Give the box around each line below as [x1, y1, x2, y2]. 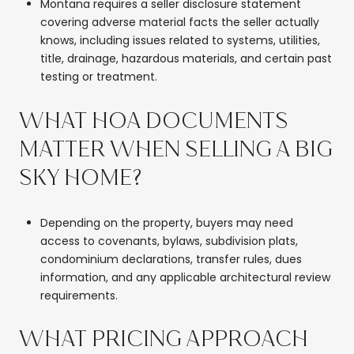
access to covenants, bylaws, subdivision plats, [40, 232, 298, 249]
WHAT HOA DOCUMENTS [19, 108, 288, 135]
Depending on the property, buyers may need [40, 214, 293, 231]
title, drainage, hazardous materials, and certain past [40, 51, 332, 67]
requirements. [40, 287, 118, 303]
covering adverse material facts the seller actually [40, 14, 319, 31]
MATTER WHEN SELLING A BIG [19, 137, 333, 164]
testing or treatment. [40, 69, 157, 85]
